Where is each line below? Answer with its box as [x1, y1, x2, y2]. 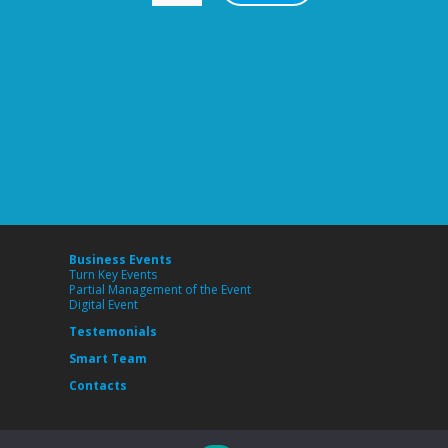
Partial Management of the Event [68, 280, 251, 298]
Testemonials [68, 322, 157, 340]
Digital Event [68, 295, 138, 313]
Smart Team [68, 349, 147, 367]
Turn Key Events [68, 265, 157, 283]
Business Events [68, 250, 172, 268]
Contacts [68, 376, 127, 394]
